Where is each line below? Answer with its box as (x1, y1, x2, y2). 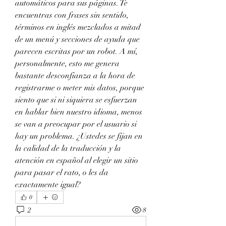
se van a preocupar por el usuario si (15, 119, 137, 129)
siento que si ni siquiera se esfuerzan (15, 95, 137, 105)
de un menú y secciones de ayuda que (15, 34, 140, 44)
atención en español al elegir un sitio (15, 155, 138, 165)
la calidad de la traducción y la (15, 143, 121, 153)
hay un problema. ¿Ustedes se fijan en (15, 131, 143, 141)
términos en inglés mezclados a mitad (15, 22, 141, 32)
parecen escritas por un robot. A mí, (15, 46, 138, 56)
